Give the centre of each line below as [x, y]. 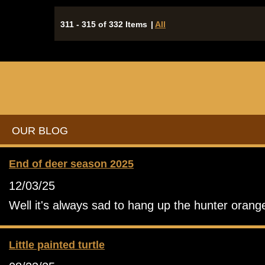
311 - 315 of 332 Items [104, 24]
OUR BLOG [40, 130]
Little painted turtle [57, 245]
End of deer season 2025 [71, 164]
